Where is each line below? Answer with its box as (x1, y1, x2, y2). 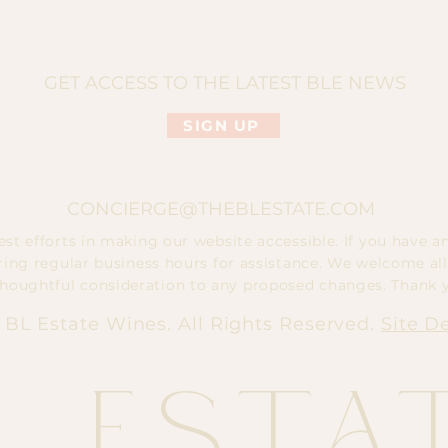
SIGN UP (183, 116, 260, 135)
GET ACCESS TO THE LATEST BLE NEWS (44, 72, 406, 94)
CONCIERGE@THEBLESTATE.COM (67, 198, 375, 220)
